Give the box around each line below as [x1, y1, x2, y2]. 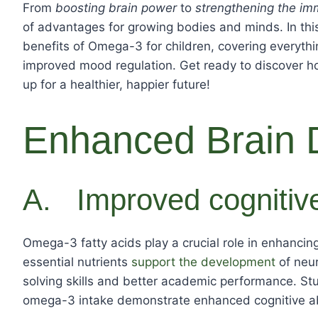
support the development [131, 255, 275, 270]
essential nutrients [23, 255, 131, 270]
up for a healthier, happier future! [23, 77, 210, 92]
